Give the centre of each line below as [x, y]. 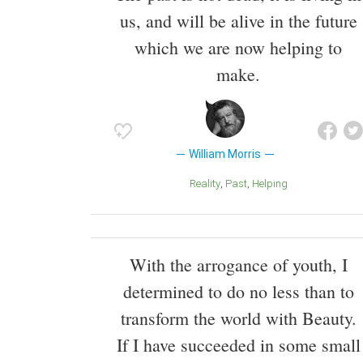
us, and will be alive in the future [238, 21]
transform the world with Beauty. [238, 318]
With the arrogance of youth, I [238, 265]
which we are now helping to [238, 48]
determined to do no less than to [238, 292]
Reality [208, 184]
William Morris [225, 154]
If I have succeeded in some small [238, 345]
